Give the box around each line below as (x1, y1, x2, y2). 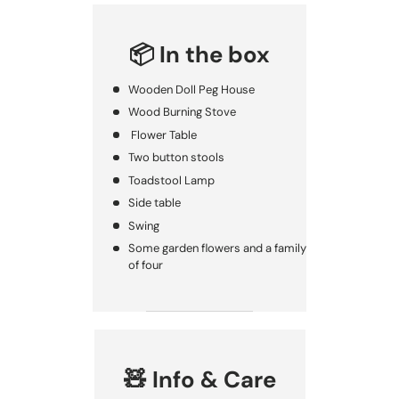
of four (127, 257, 163, 273)
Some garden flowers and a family (127, 240, 306, 256)
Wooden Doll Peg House (127, 81, 255, 97)
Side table (127, 195, 181, 211)
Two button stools (127, 150, 224, 166)
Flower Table (127, 126, 197, 142)
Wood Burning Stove (127, 104, 236, 120)
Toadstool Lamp (127, 172, 215, 188)
